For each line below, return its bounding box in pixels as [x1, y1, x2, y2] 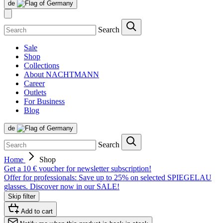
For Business [24, 97, 65, 106]
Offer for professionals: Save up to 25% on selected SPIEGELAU [4, 173, 212, 182]
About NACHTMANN [24, 70, 99, 79]
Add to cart [21, 208, 53, 216]
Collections [24, 61, 59, 70]
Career [24, 79, 45, 88]
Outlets [24, 88, 46, 97]
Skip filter [8, 193, 35, 201]
